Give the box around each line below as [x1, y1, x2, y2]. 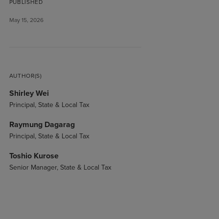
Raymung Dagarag [9, 119, 75, 131]
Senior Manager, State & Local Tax [9, 162, 111, 173]
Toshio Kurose [9, 150, 59, 162]
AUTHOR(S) [9, 71, 42, 81]
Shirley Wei [9, 88, 49, 99]
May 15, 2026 [9, 16, 44, 25]
